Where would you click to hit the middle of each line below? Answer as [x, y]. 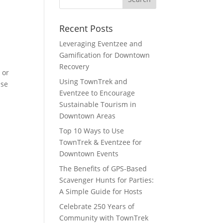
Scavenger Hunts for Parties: [107, 180]
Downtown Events [89, 154]
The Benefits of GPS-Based [103, 168]
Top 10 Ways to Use [92, 131]
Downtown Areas [88, 116]
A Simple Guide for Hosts [101, 191]
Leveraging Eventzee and [101, 44]
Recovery [74, 66]
